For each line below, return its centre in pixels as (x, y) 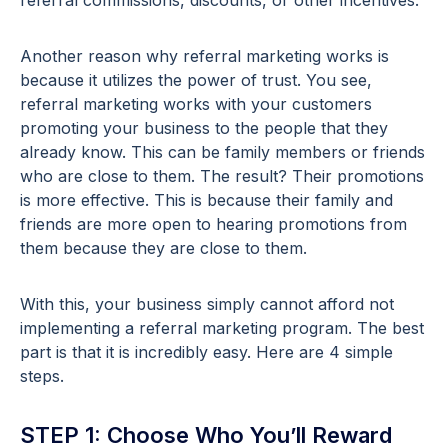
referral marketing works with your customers (196, 104)
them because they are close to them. (163, 248)
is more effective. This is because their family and (206, 200)
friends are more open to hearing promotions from (213, 224)
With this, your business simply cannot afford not (207, 304)
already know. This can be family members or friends (222, 152)
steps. (42, 376)
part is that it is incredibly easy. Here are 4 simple (206, 352)
